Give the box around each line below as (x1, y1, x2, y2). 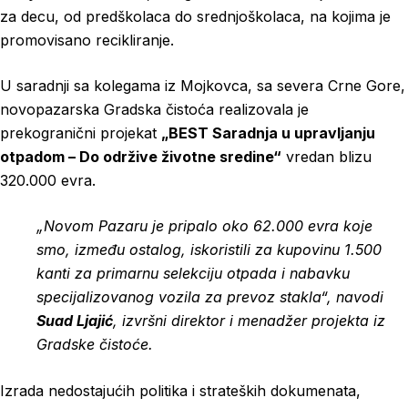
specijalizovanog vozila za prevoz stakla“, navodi (36, 288, 383, 306)
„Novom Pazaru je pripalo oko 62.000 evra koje (36, 217, 372, 235)
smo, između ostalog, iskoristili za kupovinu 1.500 (36, 240, 382, 259)
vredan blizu (281, 148, 372, 166)
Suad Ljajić (36, 311, 113, 330)
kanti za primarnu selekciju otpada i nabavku (36, 264, 350, 282)
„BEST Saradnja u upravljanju (161, 124, 375, 142)
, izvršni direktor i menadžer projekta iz (113, 311, 385, 330)
